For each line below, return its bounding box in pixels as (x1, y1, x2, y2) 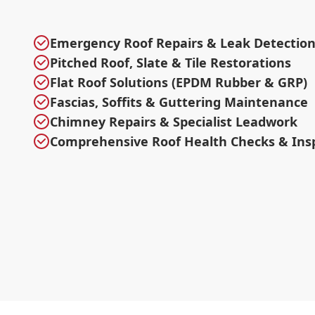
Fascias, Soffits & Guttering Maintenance (50, 94, 308, 111)
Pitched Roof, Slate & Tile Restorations (50, 54, 291, 72)
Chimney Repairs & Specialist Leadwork (50, 113, 297, 131)
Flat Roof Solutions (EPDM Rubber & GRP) (50, 74, 307, 91)
